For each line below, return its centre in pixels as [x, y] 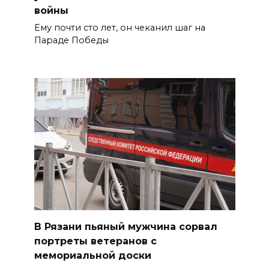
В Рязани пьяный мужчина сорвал [125, 226]
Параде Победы [71, 41]
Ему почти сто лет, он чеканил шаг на [119, 28]
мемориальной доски [92, 255]
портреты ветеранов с [95, 241]
